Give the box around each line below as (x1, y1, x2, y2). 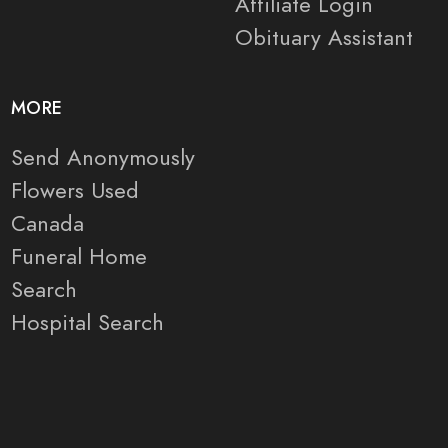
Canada (11, 208, 84, 240)
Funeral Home (11, 241, 147, 273)
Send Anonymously (11, 142, 195, 174)
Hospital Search (11, 307, 164, 339)
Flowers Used (11, 175, 139, 207)
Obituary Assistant (235, 22, 413, 54)
